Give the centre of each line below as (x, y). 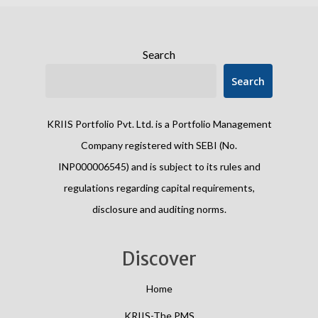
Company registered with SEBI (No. (159, 145)
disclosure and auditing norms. (159, 209)
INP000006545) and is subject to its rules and (159, 166)
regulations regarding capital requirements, (159, 188)
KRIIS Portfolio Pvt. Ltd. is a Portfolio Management (159, 124)
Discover (159, 259)
